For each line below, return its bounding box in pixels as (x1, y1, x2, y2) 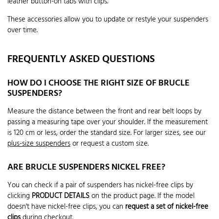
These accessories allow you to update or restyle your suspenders (7, 13, 208, 25)
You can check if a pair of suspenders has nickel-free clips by (7, 179, 193, 191)
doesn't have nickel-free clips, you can (7, 200, 125, 213)
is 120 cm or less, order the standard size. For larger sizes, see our (7, 127, 206, 139)
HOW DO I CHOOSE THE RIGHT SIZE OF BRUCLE (7, 76, 190, 91)
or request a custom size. (70, 138, 149, 150)
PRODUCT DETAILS (32, 190, 89, 202)
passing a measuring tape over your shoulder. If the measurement (7, 116, 208, 129)
